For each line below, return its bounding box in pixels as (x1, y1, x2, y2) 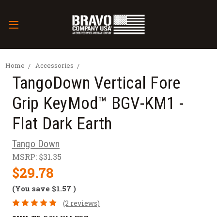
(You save (12, 184, 50, 194)
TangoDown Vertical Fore (12, 73, 181, 93)
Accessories (35, 61, 74, 70)
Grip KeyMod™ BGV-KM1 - (12, 93, 184, 114)
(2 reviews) (63, 198, 100, 208)
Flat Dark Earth (12, 114, 112, 134)
